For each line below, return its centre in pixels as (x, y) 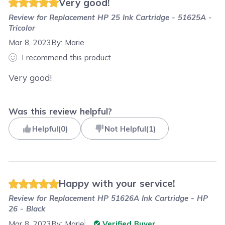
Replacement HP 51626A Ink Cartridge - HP (129, 198)
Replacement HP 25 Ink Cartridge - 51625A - (131, 17)
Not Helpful (125, 129)
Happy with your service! (117, 184)
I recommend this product (66, 57)
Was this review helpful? (61, 111)
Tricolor (22, 28)
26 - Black (27, 209)
